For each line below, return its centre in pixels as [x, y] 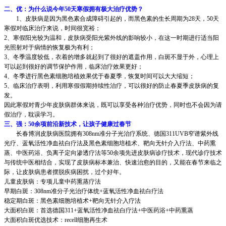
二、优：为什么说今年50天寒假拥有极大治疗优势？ [74, 9]
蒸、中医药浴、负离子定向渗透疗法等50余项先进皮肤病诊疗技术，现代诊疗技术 [113, 153]
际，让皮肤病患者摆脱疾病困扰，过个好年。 [65, 172]
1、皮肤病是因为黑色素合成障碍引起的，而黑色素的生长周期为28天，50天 [111, 18]
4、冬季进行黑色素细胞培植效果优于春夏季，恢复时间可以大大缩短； [99, 76]
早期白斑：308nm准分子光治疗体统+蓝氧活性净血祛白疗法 [84, 191]
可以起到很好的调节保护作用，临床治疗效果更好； [74, 66]
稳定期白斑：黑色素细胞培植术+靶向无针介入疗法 [72, 201]
